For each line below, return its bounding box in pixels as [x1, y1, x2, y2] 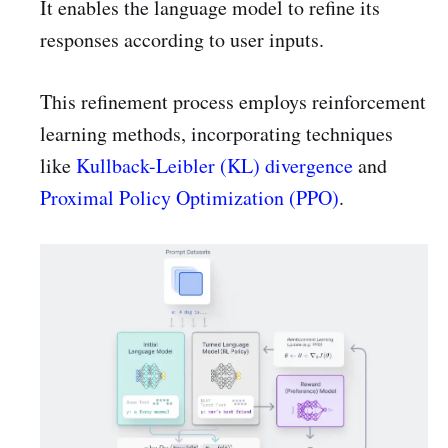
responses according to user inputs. [40, 26, 324, 54]
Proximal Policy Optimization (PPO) [40, 184, 339, 212]
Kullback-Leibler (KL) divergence [76, 152, 353, 180]
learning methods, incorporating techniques [40, 120, 393, 148]
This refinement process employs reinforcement [40, 88, 426, 116]
